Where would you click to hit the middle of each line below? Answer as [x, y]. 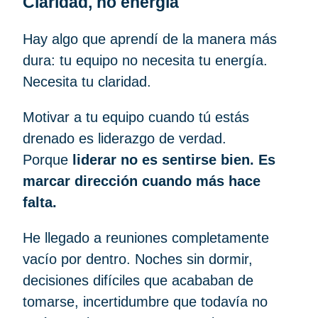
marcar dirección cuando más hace [142, 181]
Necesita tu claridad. [89, 81]
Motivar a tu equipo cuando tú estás [136, 117]
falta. [40, 202]
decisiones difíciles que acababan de [138, 280]
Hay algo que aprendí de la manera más [150, 39]
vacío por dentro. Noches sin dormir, [138, 259]
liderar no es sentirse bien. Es [174, 159]
